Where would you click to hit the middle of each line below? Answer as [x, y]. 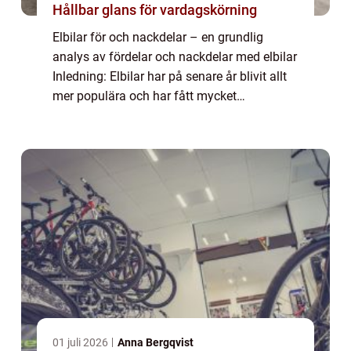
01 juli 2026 [81, 343]
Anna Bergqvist [156, 343]
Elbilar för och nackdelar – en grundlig [158, 38]
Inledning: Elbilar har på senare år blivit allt [170, 77]
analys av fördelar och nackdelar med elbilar [175, 57]
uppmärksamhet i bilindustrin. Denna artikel [173, 116]
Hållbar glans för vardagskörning [155, 10]
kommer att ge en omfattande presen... [159, 136]
